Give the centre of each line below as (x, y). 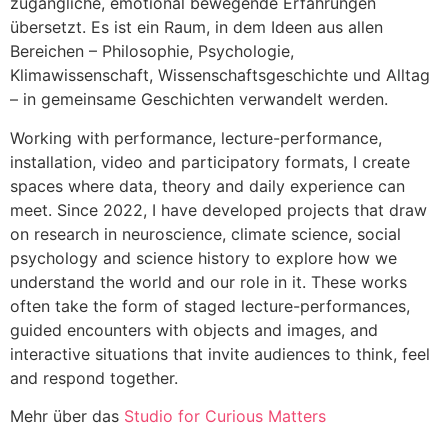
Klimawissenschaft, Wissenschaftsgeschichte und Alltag (220, 75)
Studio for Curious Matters (225, 415)
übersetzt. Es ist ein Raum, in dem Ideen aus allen (196, 27)
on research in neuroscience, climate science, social (205, 233)
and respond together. (94, 377)
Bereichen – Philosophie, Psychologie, (152, 51)
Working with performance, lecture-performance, (196, 137)
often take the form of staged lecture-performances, (210, 305)
